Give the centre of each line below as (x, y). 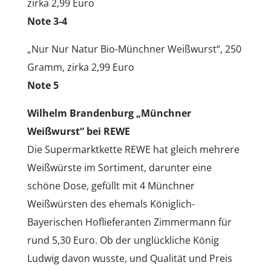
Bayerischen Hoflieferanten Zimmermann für (129, 222)
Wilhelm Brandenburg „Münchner (109, 113)
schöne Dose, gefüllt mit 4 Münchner (111, 185)
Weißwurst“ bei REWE (78, 131)
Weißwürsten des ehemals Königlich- (111, 204)
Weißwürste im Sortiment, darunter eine (119, 167)
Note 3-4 (47, 21)
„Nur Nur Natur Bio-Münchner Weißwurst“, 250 (134, 49)
